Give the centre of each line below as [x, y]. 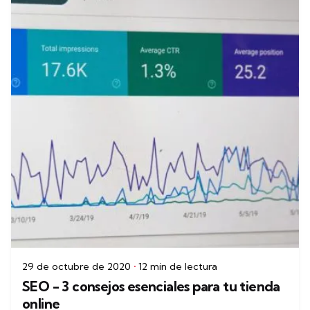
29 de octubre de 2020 [76, 266]
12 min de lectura [178, 266]
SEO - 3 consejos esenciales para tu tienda [151, 286]
